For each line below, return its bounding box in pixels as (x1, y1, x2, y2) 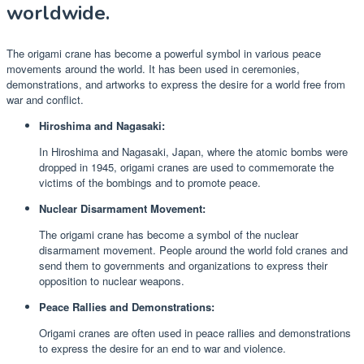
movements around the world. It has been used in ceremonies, (6, 60, 300, 76)
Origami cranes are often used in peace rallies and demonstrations (39, 324, 351, 340)
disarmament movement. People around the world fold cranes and (39, 241, 348, 258)
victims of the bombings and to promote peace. (39, 174, 261, 190)
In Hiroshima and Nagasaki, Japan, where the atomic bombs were (39, 143, 348, 159)
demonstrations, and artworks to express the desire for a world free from (6, 76, 345, 92)
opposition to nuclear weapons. (39, 272, 184, 288)
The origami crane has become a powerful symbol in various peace (6, 45, 321, 61)
